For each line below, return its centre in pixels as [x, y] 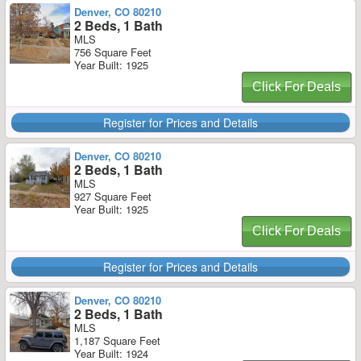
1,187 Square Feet [117, 340]
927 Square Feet [113, 196]
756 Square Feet [113, 52]
